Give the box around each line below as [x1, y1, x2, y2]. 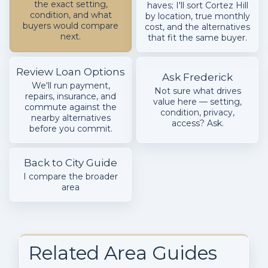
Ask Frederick [162, 71, 233, 84]
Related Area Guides [28, 242, 217, 265]
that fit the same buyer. [148, 32, 247, 44]
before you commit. [29, 123, 112, 135]
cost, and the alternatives [145, 22, 250, 33]
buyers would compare [23, 20, 118, 32]
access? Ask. [171, 118, 224, 129]
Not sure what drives [154, 86, 241, 97]
